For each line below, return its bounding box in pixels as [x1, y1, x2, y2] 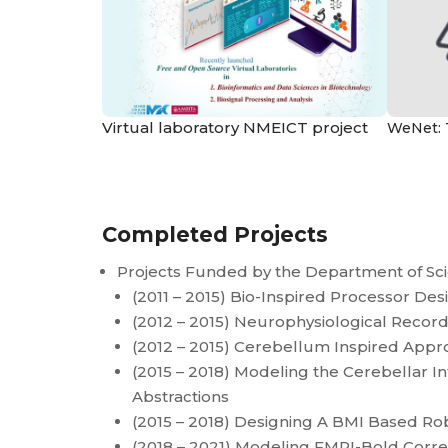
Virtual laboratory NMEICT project [102, 117, 368, 137]
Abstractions [132, 386, 229, 406]
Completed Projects [102, 221, 328, 247]
